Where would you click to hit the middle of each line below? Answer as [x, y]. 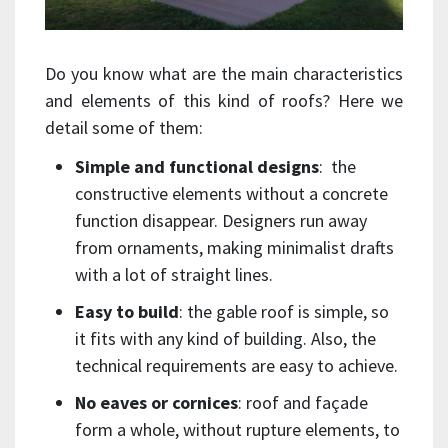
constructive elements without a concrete [231, 193]
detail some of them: [124, 127]
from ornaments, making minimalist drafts [234, 247]
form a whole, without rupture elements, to [237, 429]
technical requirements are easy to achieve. [236, 365]
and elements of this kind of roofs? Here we [224, 100]
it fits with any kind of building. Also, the [225, 338]
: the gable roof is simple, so [284, 311]
